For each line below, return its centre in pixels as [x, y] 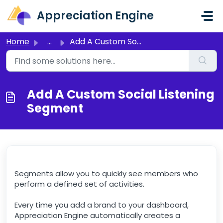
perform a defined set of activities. [79, 184]
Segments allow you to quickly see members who [106, 173]
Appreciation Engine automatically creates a [97, 215]
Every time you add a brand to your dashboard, [102, 205]
